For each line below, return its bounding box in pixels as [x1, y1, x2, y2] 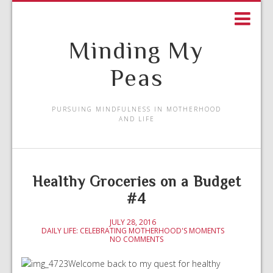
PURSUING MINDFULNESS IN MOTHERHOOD [52, 105, 221, 113]
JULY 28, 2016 [110, 217, 156, 227]
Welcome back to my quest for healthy [68, 258, 220, 269]
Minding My [69, 37, 204, 64]
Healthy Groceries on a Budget [32, 173, 241, 190]
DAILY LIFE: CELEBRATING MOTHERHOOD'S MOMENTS [41, 225, 224, 236]
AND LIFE [118, 115, 155, 123]
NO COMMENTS [110, 234, 163, 244]
